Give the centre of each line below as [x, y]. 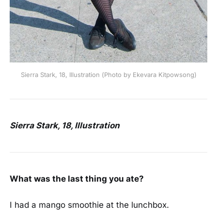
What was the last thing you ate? [77, 178]
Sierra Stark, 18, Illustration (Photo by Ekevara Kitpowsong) [108, 75]
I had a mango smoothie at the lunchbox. [89, 205]
